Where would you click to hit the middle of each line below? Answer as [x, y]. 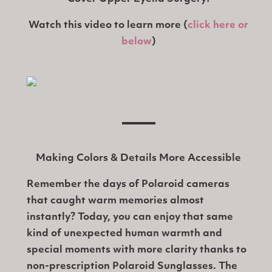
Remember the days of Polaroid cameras [128, 185]
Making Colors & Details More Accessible [138, 159]
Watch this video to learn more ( [108, 26]
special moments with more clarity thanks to [137, 250]
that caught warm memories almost [115, 201]
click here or [218, 26]
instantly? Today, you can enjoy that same [130, 218]
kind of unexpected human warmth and [124, 234]
